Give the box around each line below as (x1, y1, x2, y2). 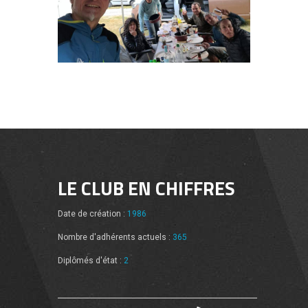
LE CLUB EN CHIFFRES (58, 173, 235, 202)
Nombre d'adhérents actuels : (58, 232, 173, 242)
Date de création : (58, 209, 127, 219)
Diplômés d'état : (58, 255, 124, 265)
